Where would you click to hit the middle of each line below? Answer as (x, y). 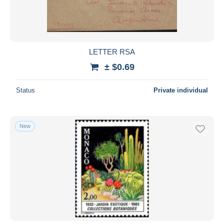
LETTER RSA (112, 51)
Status (25, 90)
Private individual (181, 90)
